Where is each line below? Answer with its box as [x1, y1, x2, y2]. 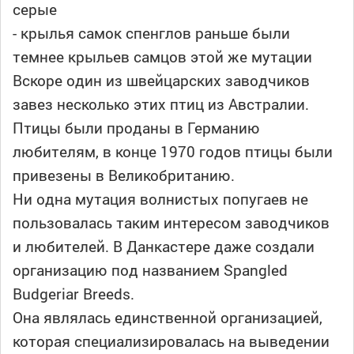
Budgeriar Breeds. [13, 284, 134, 304]
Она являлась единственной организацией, [13, 307, 322, 328]
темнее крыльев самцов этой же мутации [13, 47, 312, 67]
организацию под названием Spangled [13, 260, 288, 281]
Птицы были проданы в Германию [13, 118, 260, 138]
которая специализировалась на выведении [13, 331, 330, 352]
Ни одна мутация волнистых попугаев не [13, 189, 308, 209]
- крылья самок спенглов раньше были [13, 23, 290, 43]
